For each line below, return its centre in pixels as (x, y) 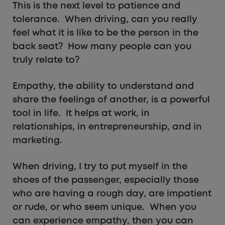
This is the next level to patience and (96, 6)
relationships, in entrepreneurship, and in (107, 127)
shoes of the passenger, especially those (106, 181)
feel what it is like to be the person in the (105, 33)
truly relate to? (46, 61)
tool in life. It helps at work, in (81, 114)
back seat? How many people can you (102, 47)
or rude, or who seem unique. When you (104, 208)
